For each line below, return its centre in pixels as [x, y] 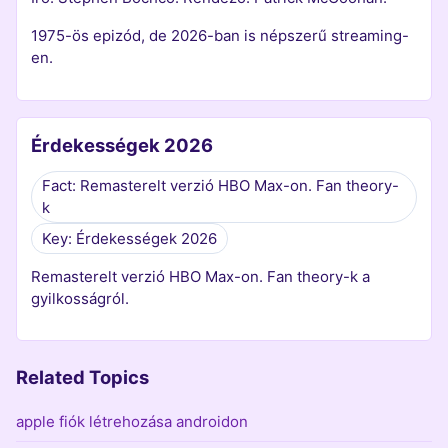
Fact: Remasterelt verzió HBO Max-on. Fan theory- [220, 186]
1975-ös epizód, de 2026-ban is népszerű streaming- [220, 36]
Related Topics [82, 376]
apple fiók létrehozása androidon [132, 421]
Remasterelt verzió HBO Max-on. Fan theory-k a [201, 276]
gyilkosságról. [80, 298]
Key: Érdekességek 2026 [129, 238]
